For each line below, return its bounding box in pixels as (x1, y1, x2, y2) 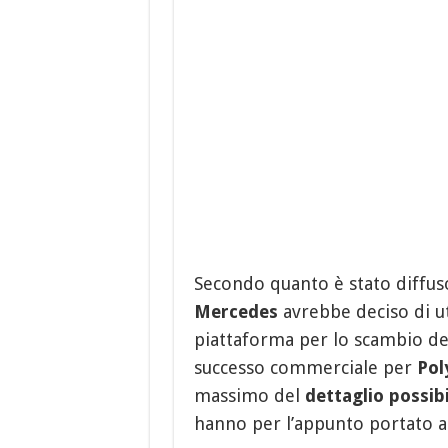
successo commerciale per (193, 356, 417, 378)
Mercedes (193, 300, 278, 322)
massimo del (193, 384, 305, 406)
